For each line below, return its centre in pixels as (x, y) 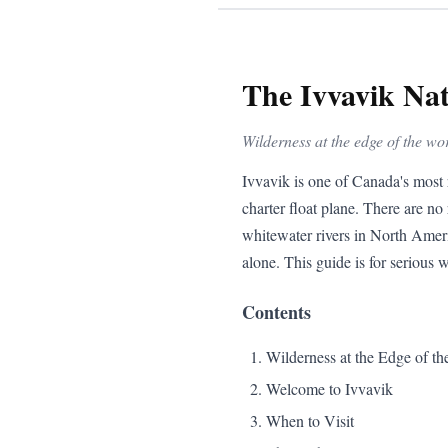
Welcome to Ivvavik (329, 388)
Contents (276, 311)
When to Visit (310, 420)
